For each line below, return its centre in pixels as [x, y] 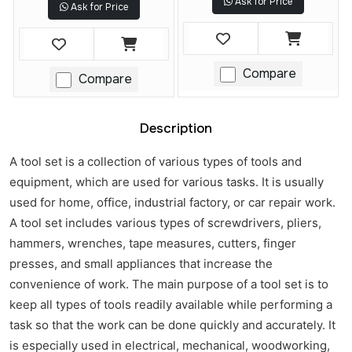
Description [176, 129]
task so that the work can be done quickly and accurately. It [172, 325]
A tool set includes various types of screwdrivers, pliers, [165, 223]
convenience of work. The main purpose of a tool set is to [169, 284]
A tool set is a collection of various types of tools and [156, 162]
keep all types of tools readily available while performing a [171, 305]
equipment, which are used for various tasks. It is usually [167, 182]
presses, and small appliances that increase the [141, 264]
